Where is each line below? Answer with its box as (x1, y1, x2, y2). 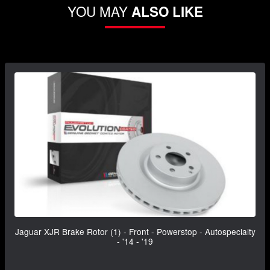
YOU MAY (67, 1, 131, 21)
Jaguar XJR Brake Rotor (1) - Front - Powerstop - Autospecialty (14, 225, 256, 238)
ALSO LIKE (131, 2, 203, 22)
